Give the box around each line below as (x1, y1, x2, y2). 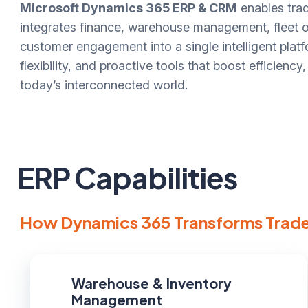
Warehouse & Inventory (71, 274, 232, 292)
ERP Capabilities (16, 159, 237, 196)
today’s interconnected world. (19, 78, 188, 93)
